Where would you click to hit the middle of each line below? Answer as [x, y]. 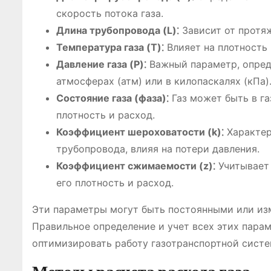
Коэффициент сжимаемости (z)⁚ [136, 166]
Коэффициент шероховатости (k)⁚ [140, 132]
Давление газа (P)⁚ [101, 64]
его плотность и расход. [115, 183]
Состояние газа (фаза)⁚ [113, 98]
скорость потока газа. [110, 13]
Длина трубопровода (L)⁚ [118, 30]
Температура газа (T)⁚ [110, 47]
